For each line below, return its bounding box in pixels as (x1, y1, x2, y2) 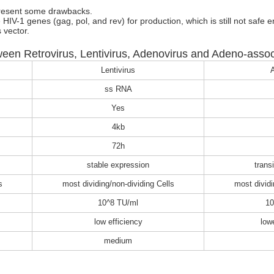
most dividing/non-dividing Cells (62, 179, 174, 189)
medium (104, 236, 132, 246)
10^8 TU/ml (98, 198, 138, 208)
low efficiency (94, 217, 143, 227)
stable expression (87, 160, 149, 170)
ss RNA (104, 84, 132, 94)
